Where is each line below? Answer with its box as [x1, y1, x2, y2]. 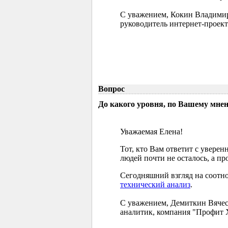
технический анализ [120, 180, 190, 189]
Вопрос [98, 84, 125, 93]
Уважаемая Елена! [120, 127, 183, 136]
